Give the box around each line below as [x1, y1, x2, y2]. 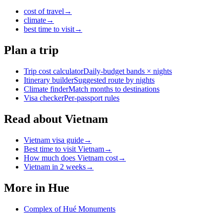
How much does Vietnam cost [24, 154, 118, 162]
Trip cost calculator [24, 67, 83, 76]
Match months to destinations [68, 85, 160, 94]
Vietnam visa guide [24, 136, 84, 144]
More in [4, 181, 48, 194]
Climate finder [24, 85, 68, 94]
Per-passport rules [64, 94, 119, 103]
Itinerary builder [24, 76, 74, 85]
